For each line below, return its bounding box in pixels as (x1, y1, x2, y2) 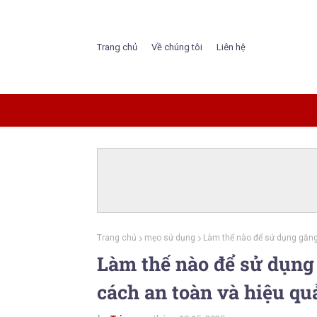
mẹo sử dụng (144, 233, 195, 243)
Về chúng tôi (151, 41, 202, 52)
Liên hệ (217, 41, 246, 52)
